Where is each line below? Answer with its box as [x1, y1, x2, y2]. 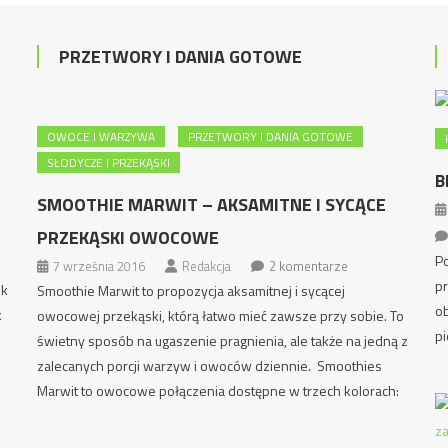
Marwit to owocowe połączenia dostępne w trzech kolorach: [37, 380, 400, 401]
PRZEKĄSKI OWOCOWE [37, 224, 220, 251]
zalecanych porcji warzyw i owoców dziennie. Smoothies [37, 355, 383, 376]
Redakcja [182, 256, 232, 276]
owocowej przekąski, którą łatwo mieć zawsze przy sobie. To [37, 305, 405, 326]
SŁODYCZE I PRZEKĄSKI [47, 153, 171, 172]
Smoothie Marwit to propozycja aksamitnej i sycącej [37, 280, 346, 301]
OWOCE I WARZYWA [47, 127, 156, 146]
